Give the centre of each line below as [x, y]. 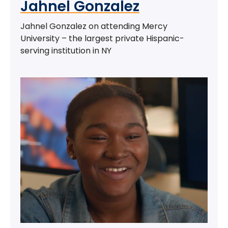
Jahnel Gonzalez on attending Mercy [94, 26]
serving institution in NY [66, 50]
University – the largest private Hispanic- [102, 38]
